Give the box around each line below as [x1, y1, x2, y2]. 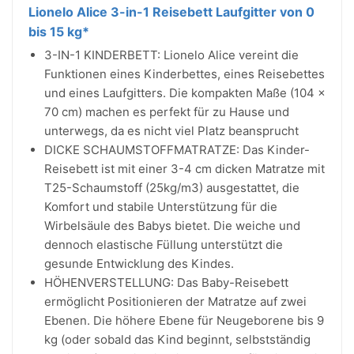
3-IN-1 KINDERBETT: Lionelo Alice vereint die [44, 47, 299, 62]
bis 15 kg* [28, 24, 89, 40]
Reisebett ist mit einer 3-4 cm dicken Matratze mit [44, 161, 325, 176]
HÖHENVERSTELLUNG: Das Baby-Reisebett [44, 275, 288, 290]
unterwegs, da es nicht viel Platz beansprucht [44, 123, 299, 138]
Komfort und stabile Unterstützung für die [44, 199, 277, 214]
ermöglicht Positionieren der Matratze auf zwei [44, 294, 307, 309]
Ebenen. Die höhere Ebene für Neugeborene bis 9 [44, 313, 324, 328]
